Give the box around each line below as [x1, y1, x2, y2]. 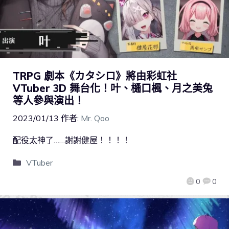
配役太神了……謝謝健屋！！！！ [13, 134, 130, 145]
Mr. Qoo [81, 112, 109, 123]
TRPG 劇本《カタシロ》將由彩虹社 [13, 69, 177, 82]
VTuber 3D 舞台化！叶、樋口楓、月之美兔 [13, 81, 213, 95]
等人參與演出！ [13, 94, 84, 107]
